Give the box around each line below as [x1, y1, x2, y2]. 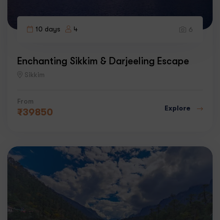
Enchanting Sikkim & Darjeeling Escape [17, 55, 189, 66]
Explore [165, 104, 192, 112]
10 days [35, 25, 60, 33]
